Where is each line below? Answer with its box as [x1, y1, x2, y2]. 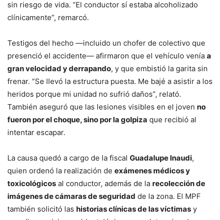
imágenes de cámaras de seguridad [7, 191, 136, 201]
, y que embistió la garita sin [111, 63, 208, 73]
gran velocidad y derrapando [7, 63, 111, 73]
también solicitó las [7, 204, 76, 214]
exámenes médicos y [114, 165, 190, 175]
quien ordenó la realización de [7, 165, 114, 175]
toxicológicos [7, 178, 56, 188]
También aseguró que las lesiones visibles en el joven [7, 102, 197, 111]
